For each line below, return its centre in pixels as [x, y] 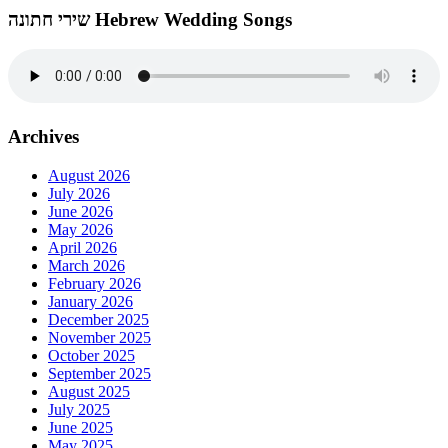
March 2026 [86, 265]
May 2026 [80, 229]
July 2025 [79, 409]
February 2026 [94, 283]
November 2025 [99, 337]
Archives [43, 137]
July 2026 [79, 193]
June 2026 [80, 211]
